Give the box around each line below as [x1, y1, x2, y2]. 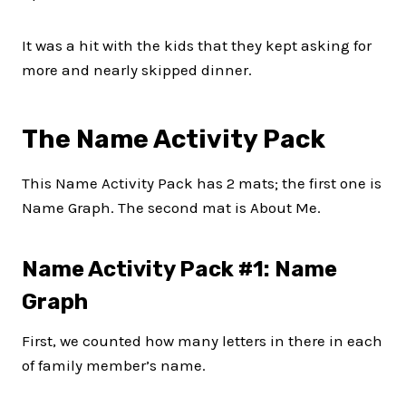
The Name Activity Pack [22, 123, 331, 154]
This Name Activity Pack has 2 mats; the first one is [22, 173, 382, 192]
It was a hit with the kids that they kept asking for [22, 35, 372, 54]
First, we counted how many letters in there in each [22, 331, 382, 350]
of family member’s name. [22, 355, 206, 374]
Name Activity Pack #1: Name [22, 256, 337, 282]
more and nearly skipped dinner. [22, 60, 252, 79]
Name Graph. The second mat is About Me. [22, 198, 321, 217]
